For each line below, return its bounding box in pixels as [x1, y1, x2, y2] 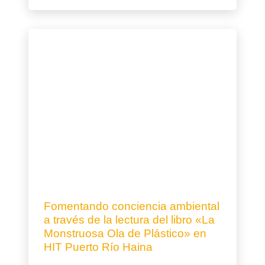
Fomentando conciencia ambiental [44, 200, 219, 213]
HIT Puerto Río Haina [44, 241, 153, 254]
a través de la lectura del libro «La [44, 214, 215, 227]
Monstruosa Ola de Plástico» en [44, 227, 206, 240]
